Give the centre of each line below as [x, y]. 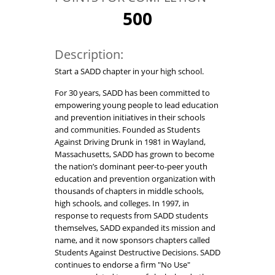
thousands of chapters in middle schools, [129, 191]
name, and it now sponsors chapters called [132, 240]
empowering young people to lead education [137, 105]
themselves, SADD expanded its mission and [135, 228]
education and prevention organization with [135, 179]
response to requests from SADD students [131, 216]
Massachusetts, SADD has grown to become [134, 154]
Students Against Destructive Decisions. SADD [137, 253]
